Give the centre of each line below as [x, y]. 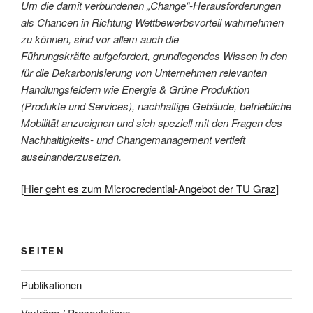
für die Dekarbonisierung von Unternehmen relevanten [144, 72]
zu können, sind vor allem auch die [100, 38]
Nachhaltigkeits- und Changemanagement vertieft [133, 139]
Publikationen [51, 284]
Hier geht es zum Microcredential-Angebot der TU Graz [150, 189]
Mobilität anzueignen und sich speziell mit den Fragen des [152, 122]
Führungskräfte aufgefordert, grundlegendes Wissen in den [154, 55]
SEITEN [43, 250]
